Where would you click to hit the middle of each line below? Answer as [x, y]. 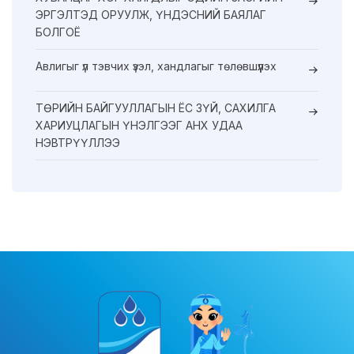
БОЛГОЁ [58, 32]
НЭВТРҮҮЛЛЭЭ [78, 143]
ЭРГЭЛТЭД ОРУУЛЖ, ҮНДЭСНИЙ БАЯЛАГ [151, 15]
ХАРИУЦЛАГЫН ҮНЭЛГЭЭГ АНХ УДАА [139, 126]
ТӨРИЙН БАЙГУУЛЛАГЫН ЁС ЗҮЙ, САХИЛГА [156, 108]
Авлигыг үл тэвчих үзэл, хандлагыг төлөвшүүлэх [156, 66]
